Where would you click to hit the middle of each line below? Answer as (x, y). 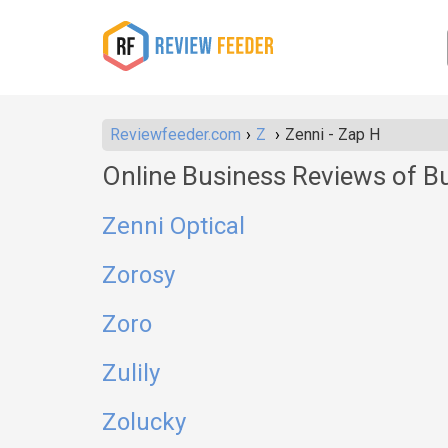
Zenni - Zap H (332, 134)
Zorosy (138, 275)
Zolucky (144, 422)
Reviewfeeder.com (175, 134)
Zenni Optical (173, 226)
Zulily (131, 373)
